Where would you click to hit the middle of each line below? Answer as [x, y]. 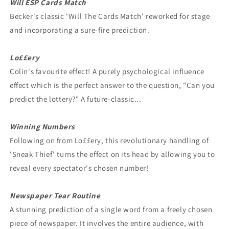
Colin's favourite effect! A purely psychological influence [107, 71]
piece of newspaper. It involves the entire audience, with [107, 223]
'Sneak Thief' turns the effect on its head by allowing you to [112, 154]
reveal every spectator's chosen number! [79, 168]
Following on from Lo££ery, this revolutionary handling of [109, 140]
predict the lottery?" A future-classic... [76, 99]
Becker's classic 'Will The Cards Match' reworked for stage [110, 16]
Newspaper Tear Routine [55, 195]
